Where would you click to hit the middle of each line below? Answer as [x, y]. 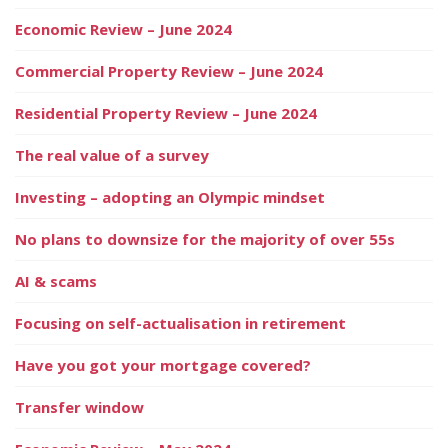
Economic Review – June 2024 [123, 28]
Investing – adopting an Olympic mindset [170, 196]
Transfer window [79, 406]
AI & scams [56, 280]
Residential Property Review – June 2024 [166, 112]
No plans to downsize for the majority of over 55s [205, 238]
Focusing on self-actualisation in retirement [180, 322]
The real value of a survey [112, 154]
